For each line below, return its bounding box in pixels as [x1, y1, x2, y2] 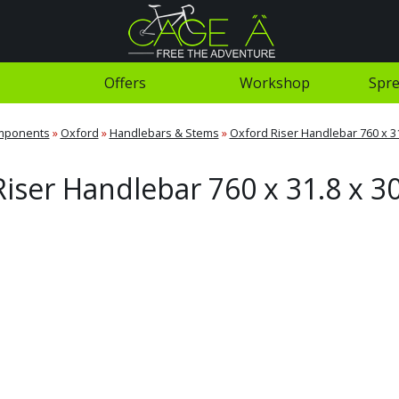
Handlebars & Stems [109, 125, 219, 141]
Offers [103, 73, 146, 93]
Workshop [239, 73, 310, 93]
